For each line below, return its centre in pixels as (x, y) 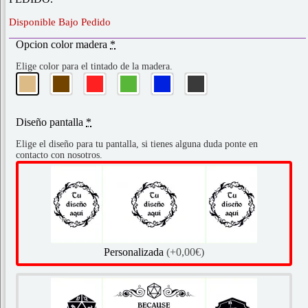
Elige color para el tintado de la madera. (94, 67)
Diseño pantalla (49, 122)
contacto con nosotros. (59, 155)
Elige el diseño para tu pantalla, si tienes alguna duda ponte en (137, 144)
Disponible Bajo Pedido (60, 22)
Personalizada (135, 252)
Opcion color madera (62, 45)
